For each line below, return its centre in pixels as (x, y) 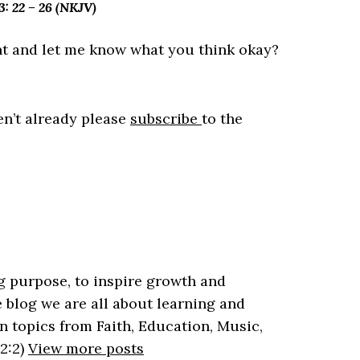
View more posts (86, 348)
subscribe (166, 119)
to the (222, 119)
